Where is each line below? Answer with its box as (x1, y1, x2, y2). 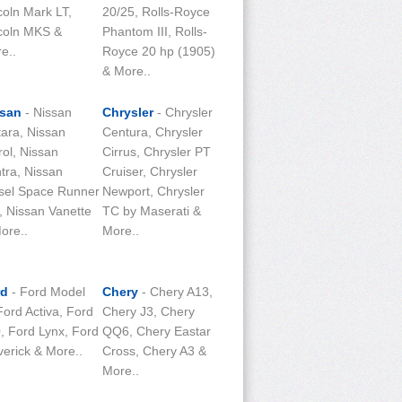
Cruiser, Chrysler (102, 164, 197, 179)
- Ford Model (8, 284, 85, 299)
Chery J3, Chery (102, 304, 195, 319)
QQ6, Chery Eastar (102, 324, 211, 338)
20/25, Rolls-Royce (102, 4, 210, 19)
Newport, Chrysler (102, 184, 205, 198)
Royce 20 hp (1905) (102, 44, 215, 58)
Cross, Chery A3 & (102, 344, 206, 358)
